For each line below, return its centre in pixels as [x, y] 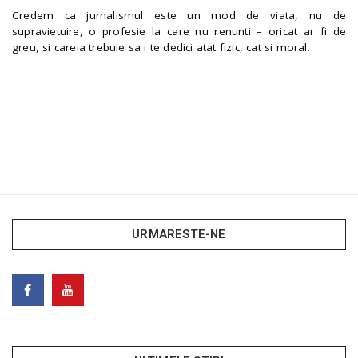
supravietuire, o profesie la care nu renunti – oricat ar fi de [179, 32]
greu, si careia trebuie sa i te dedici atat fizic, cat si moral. [161, 48]
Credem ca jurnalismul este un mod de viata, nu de [179, 16]
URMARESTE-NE [179, 234]
